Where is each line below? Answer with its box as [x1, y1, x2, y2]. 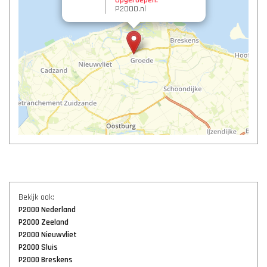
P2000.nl [115, 4, 146, 14]
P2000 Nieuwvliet [18, 229, 77, 240]
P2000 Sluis [18, 242, 58, 253]
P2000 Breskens [18, 254, 73, 265]
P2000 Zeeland [18, 217, 69, 228]
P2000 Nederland [18, 204, 76, 215]
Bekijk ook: [18, 192, 54, 203]
